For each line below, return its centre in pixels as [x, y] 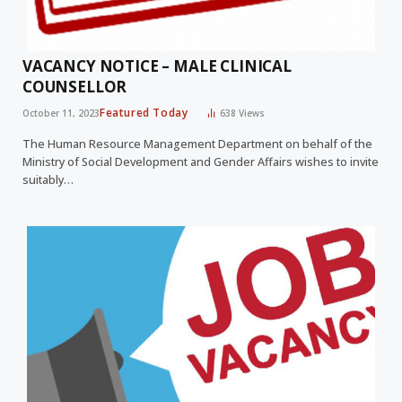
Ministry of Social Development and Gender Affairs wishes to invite [201, 162]
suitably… [48, 179]
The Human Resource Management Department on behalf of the [197, 144]
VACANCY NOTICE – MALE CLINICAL [157, 66]
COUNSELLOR [75, 86]
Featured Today [144, 112]
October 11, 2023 [61, 113]
